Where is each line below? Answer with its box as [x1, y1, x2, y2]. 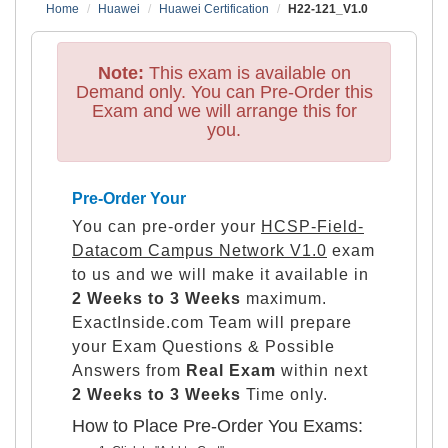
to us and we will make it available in [72, 265, 369, 283]
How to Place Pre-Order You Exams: [72, 415, 363, 436]
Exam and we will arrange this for [91, 100, 357, 121]
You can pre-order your [72, 217, 261, 235]
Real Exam [186, 361, 276, 379]
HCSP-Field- [261, 217, 364, 235]
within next [276, 361, 368, 379]
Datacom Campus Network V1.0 [72, 241, 327, 259]
